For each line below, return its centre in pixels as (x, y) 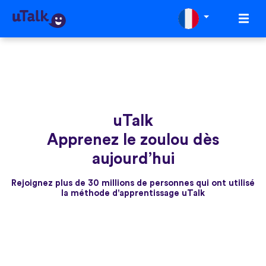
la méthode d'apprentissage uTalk (133, 193)
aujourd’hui (133, 159)
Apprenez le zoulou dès (133, 140)
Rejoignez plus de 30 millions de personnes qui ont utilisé (133, 183)
